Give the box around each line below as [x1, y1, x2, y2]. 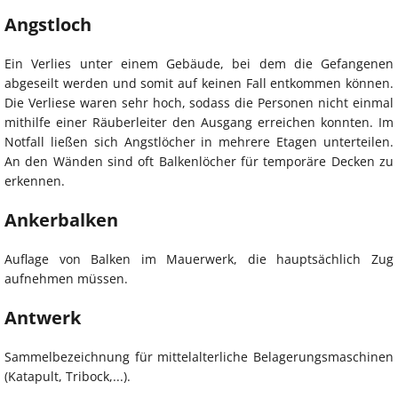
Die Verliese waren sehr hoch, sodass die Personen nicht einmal [4, 94, 394, 112]
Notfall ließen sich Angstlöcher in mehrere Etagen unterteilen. [4, 133, 394, 151]
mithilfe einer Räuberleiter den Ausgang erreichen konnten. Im [4, 114, 394, 131]
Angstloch [4, 12, 92, 37]
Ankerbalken [4, 208, 118, 233]
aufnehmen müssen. [4, 270, 128, 288]
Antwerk [4, 306, 81, 330]
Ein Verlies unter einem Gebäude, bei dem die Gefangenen [4, 55, 394, 73]
